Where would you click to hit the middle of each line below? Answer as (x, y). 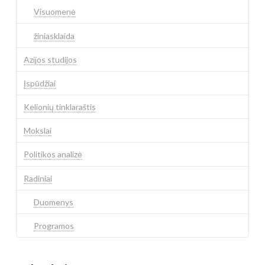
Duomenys (54, 202)
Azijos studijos (50, 59)
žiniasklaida (54, 35)
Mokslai (37, 131)
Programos (54, 226)
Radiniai (38, 178)
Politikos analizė (53, 154)
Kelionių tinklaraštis (59, 107)
